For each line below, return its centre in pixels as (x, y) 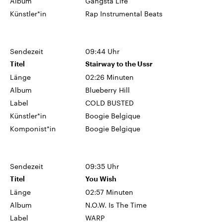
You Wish (101, 179)
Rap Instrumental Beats (124, 13)
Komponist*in (33, 128)
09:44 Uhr (103, 51)
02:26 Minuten (110, 77)
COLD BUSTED (110, 103)
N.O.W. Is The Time (116, 205)
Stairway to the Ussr (119, 64)
